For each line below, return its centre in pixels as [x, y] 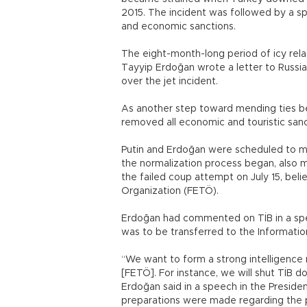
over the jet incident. [170, 82]
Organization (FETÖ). [170, 191]
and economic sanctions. [180, 27]
